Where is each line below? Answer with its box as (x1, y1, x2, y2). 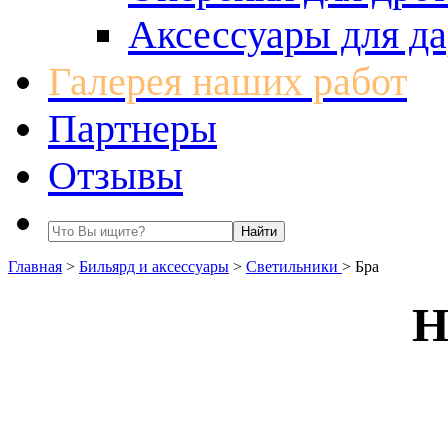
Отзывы (48, 153, 183, 198)
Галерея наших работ (48, 59, 407, 104)
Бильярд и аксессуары (79, 258, 229, 275)
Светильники (246, 258, 342, 275)
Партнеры (48, 106, 217, 151)
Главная (8, 258, 62, 275)
